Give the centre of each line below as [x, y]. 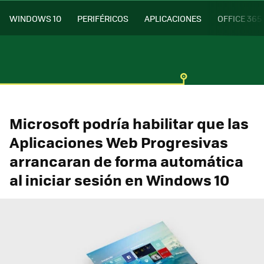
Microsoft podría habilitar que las [129, 123]
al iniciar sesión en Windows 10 [119, 179]
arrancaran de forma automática [126, 161]
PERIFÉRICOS [103, 18]
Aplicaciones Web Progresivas [119, 142]
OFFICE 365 [240, 18]
